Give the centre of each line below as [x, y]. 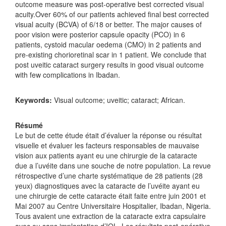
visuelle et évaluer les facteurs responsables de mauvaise [107, 145]
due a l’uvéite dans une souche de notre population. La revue [113, 165]
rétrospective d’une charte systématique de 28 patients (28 [109, 175]
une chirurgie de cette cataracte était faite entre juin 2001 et [110, 195]
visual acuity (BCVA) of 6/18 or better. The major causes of [108, 24]
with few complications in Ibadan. [68, 74]
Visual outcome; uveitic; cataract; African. [119, 100]
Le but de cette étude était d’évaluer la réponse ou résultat [108, 135]
